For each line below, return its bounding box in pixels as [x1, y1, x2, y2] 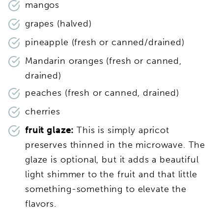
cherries [25, 106, 60, 117]
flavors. [25, 198, 56, 209]
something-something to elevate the [25, 183, 187, 194]
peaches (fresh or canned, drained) [25, 87, 179, 98]
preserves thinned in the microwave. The [25, 139, 206, 150]
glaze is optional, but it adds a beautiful [25, 154, 199, 165]
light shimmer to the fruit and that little [25, 168, 197, 180]
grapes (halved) [25, 18, 92, 29]
